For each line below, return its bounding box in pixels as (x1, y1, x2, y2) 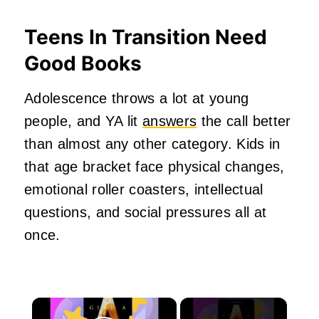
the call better (197, 113, 291, 129)
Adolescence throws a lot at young (24, 90, 249, 106)
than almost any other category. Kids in (24, 135, 281, 152)
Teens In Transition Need (24, 24, 267, 49)
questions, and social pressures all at (24, 204, 267, 220)
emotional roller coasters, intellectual (24, 181, 263, 197)
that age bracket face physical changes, (24, 158, 285, 174)
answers (142, 113, 197, 129)
